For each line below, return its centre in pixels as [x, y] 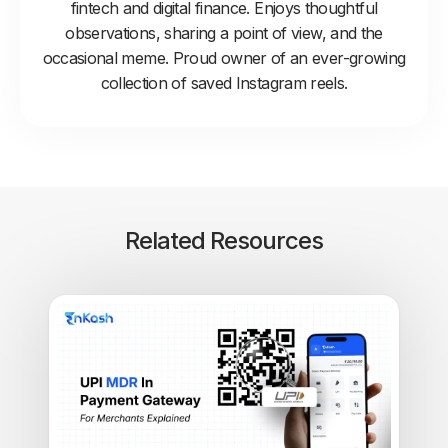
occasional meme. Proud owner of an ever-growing [224, 58]
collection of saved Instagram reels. [224, 83]
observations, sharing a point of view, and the [224, 33]
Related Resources [224, 241]
